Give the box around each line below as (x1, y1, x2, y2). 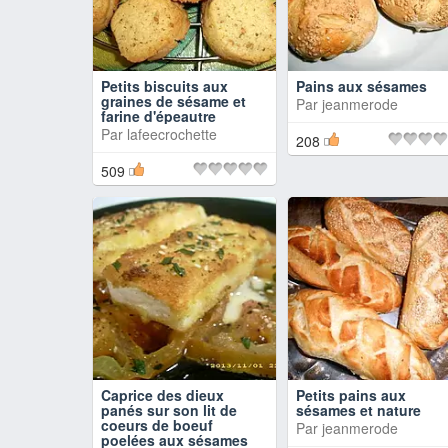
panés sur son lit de (101, 400, 237, 420)
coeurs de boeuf (101, 415, 213, 435)
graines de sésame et (101, 91, 246, 111)
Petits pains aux (296, 385, 406, 405)
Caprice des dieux (101, 385, 224, 405)
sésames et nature (296, 400, 421, 420)
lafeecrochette (127, 124, 217, 144)
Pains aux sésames (296, 76, 427, 96)
